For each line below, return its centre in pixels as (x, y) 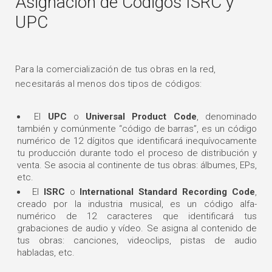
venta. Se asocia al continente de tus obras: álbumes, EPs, (137, 165)
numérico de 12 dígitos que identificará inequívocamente (137, 141)
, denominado (227, 116)
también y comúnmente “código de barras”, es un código (137, 128)
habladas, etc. (46, 252)
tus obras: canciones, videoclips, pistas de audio (137, 240)
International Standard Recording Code (168, 192)
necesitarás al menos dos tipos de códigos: (109, 83)
